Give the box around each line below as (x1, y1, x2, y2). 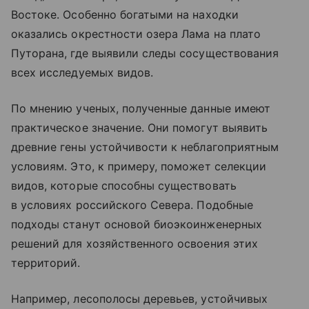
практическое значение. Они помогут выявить (11, 121, 268, 135)
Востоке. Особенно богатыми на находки (11, 8, 239, 22)
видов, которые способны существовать (11, 179, 237, 193)
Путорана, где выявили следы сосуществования (11, 46, 279, 61)
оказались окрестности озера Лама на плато (11, 27, 261, 41)
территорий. (11, 256, 81, 270)
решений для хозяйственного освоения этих (11, 237, 258, 251)
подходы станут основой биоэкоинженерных (11, 217, 262, 232)
